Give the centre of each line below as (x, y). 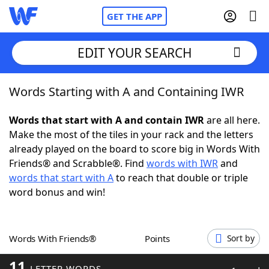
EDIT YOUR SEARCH (134, 53)
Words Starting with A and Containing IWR (126, 92)
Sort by (240, 238)
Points (160, 238)
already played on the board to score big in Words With (134, 149)
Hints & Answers (162, 222)
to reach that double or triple (181, 178)
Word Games (64, 255)
